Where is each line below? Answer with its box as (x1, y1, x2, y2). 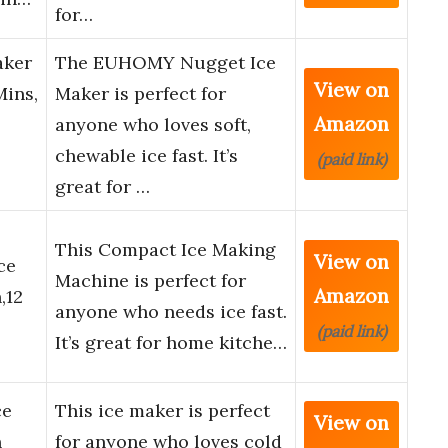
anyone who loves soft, (55, 113, 251, 137)
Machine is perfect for (55, 269, 246, 293)
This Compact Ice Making (55, 238, 276, 262)
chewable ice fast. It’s (55, 144, 238, 168)
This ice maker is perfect (55, 399, 270, 423)
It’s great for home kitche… (55, 331, 287, 355)
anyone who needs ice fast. (55, 300, 287, 324)
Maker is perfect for (55, 82, 226, 106)
